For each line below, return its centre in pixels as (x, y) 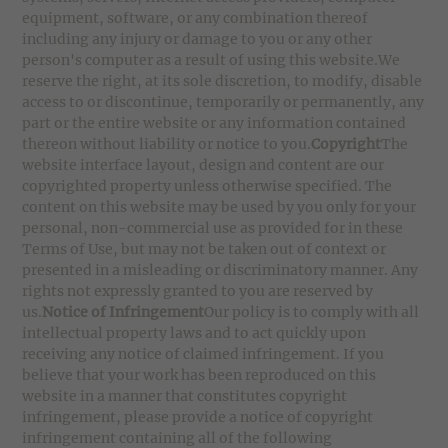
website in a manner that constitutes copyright (185, 396)
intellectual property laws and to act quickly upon (194, 333)
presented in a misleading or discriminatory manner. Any (220, 270)
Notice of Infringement (123, 312)
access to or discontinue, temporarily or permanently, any (223, 102)
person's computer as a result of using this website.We (211, 60)
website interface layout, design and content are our (203, 165)
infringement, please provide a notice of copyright (198, 417)
